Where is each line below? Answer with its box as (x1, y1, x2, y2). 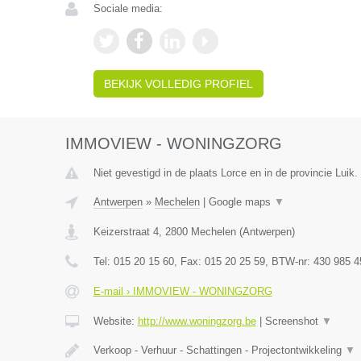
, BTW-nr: (264, 255, 313, 268)
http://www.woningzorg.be (137, 315, 256, 327)
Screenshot (264, 315, 322, 327)
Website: (93, 315, 138, 327)
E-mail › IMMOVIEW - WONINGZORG (93, 285, 272, 297)
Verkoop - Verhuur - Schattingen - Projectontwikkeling (93, 344, 345, 356)
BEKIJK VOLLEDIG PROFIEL (103, 77, 253, 90)
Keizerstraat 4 (93, 226, 159, 238)
